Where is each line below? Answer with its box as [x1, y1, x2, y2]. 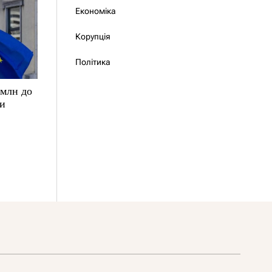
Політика [75, 57, 110, 67]
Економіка [75, 6, 116, 16]
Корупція [75, 32, 110, 41]
